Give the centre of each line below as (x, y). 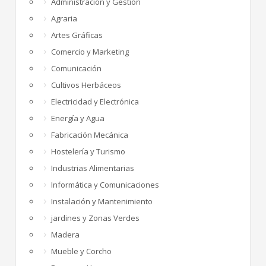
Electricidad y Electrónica (95, 101)
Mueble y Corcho (81, 251)
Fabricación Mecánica (90, 134)
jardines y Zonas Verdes (95, 218)
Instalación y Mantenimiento (102, 201)
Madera (65, 234)
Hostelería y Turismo (88, 151)
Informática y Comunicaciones (105, 184)
